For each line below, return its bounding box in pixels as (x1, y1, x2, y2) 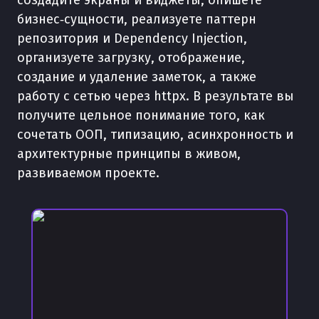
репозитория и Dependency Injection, (17, 31, 247, 46)
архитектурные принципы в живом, (17, 146, 241, 162)
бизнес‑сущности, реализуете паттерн (17, 11, 256, 27)
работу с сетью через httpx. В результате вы (17, 88, 294, 104)
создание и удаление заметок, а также (17, 69, 256, 85)
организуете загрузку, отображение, (17, 50, 245, 66)
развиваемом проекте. (17, 165, 159, 181)
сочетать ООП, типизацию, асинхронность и (17, 127, 293, 142)
